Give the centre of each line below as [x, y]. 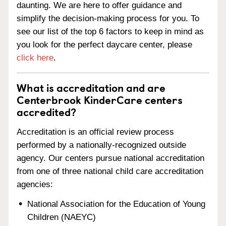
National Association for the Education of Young [117, 204]
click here [35, 58]
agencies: [35, 184]
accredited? [46, 111]
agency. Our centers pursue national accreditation [110, 158]
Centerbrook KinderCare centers [100, 99]
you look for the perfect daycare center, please [104, 45]
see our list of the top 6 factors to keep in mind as [110, 32]
